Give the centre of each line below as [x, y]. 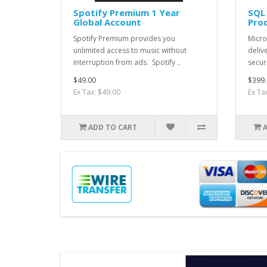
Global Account [107, 22]
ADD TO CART [113, 127]
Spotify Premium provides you [124, 38]
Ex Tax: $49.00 [97, 92]
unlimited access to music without [130, 50]
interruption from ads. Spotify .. [127, 62]
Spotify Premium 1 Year [127, 12]
